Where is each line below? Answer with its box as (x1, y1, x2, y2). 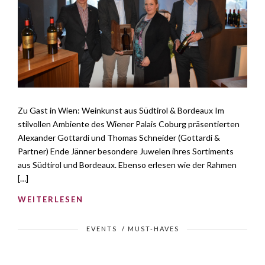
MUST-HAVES (127, 224, 179, 232)
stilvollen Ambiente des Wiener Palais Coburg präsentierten (18, 118, 240, 129)
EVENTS (86, 224, 117, 232)
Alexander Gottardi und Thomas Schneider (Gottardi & (18, 132, 220, 143)
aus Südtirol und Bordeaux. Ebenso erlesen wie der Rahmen (18, 159, 237, 170)
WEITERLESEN (18, 194, 83, 204)
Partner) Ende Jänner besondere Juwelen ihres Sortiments (18, 146, 234, 156)
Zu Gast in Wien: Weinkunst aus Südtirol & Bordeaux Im (18, 105, 224, 115)
